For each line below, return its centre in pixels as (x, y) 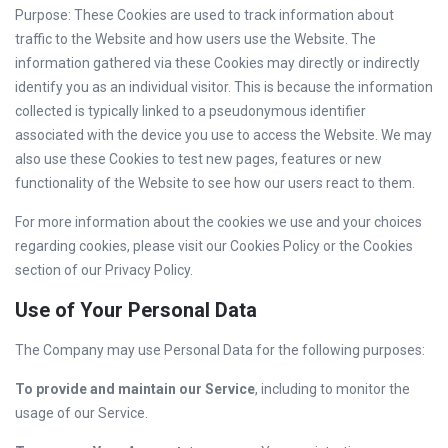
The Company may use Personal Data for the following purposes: (220, 350)
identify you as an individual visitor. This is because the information (224, 87)
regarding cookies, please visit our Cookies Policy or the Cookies (214, 246)
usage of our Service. (81, 413)
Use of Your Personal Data (136, 310)
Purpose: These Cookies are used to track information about (204, 15)
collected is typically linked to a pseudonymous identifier (190, 111)
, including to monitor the (332, 389)
